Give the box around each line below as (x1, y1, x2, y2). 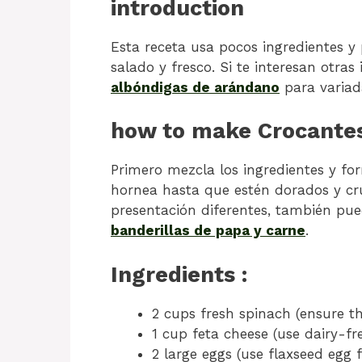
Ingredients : (111, 261, 247, 288)
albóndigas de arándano (111, 78, 280, 95)
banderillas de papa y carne (111, 222, 305, 239)
